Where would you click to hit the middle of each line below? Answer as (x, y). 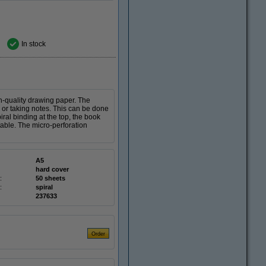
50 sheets (50, 178)
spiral (44, 187)
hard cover (52, 169)
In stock (34, 44)
